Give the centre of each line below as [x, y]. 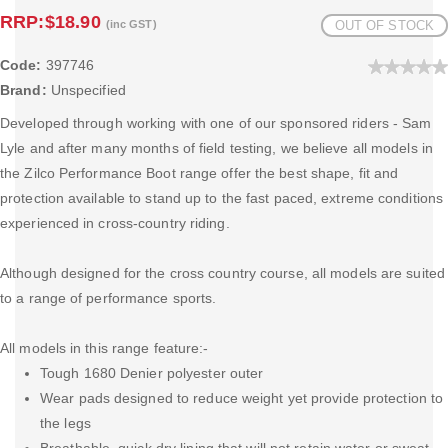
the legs [65, 423]
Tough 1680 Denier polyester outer [152, 373]
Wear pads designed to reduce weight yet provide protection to [242, 398]
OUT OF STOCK [384, 25]
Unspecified [86, 90]
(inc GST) [131, 24]
